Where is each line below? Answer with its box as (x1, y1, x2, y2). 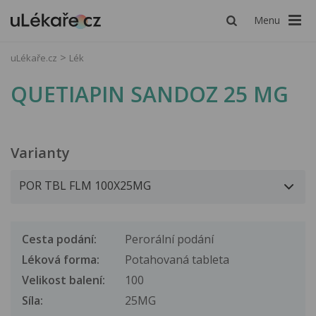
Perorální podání (125, 231, 214, 247)
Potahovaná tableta (125, 251, 229, 267)
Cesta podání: (22, 231, 97, 247)
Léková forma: (22, 251, 99, 267)
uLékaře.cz (11, 51, 57, 64)
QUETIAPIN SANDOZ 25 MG (11, 79, 288, 109)
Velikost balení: (22, 272, 105, 288)
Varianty (11, 142, 70, 162)
